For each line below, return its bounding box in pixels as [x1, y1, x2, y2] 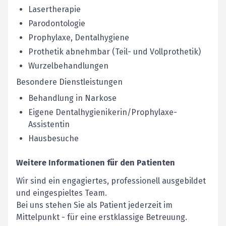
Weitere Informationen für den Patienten [16, 158, 175, 167]
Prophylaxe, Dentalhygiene [28, 33, 129, 42]
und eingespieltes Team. [16, 188, 107, 198]
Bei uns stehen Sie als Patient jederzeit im [16, 200, 173, 210]
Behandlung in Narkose [28, 93, 117, 103]
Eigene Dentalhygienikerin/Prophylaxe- [28, 107, 177, 117]
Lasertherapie [28, 5, 81, 14]
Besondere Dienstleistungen [16, 77, 123, 87]
